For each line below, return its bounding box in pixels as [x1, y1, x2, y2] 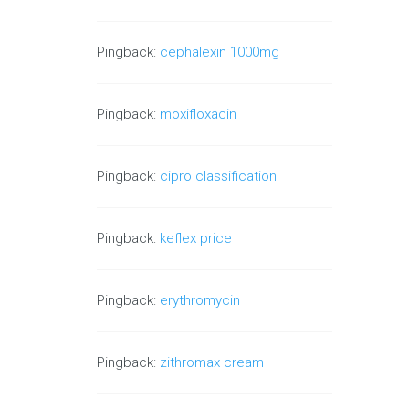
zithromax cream [160, 354, 265, 372]
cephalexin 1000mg [160, 44, 280, 61]
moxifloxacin [160, 106, 237, 123]
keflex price [160, 230, 233, 247]
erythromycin [160, 292, 241, 309]
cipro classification [160, 168, 278, 185]
